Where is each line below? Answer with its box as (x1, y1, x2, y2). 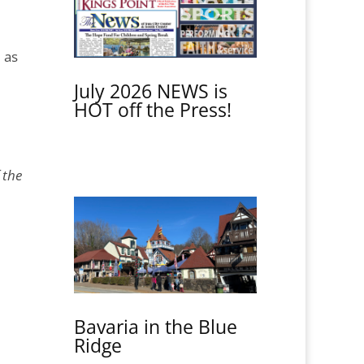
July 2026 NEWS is (73, 78, 227, 105)
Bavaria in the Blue (73, 313, 237, 340)
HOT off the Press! (73, 97, 232, 123)
